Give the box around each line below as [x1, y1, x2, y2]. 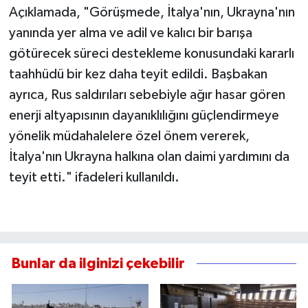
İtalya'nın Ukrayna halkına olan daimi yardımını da [8, 149, 289, 164]
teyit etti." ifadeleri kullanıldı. [8, 170, 179, 184]
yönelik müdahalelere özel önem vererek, [8, 129, 250, 143]
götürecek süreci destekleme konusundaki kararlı [8, 46, 294, 60]
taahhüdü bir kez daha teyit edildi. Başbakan [8, 67, 267, 81]
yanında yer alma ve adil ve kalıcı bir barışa [8, 25, 252, 40]
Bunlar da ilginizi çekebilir [12, 256, 185, 271]
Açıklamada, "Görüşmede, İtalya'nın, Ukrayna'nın [8, 5, 295, 19]
